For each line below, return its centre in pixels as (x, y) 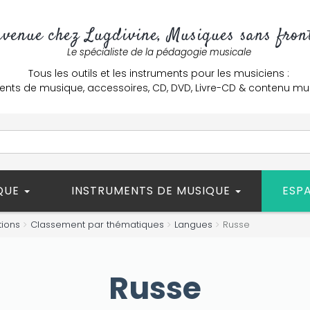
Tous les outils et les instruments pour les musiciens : (159, 73)
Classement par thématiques (97, 225)
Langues (193, 225)
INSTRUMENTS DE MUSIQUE (153, 191)
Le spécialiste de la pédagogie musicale (159, 52)
